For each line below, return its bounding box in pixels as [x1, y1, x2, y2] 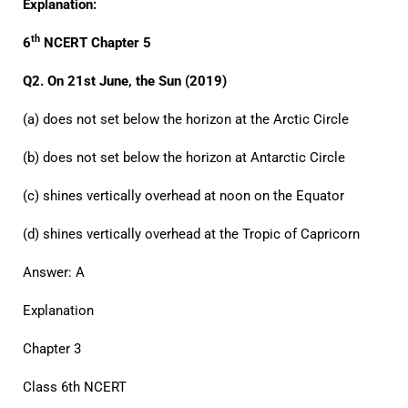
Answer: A [23, 264, 85, 280]
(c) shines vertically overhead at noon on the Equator [23, 188, 344, 204]
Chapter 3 [23, 341, 81, 357]
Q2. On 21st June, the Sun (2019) [23, 73, 227, 89]
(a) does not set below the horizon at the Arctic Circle [23, 111, 349, 127]
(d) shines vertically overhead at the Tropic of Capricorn [23, 226, 360, 242]
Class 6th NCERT [23, 379, 127, 395]
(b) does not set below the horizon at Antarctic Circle [23, 149, 345, 166]
